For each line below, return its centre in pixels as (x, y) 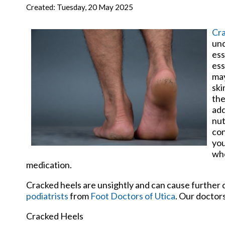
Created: (41, 7)
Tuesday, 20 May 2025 (95, 7)
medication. (49, 164)
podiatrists (47, 196)
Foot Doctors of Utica (133, 196)
